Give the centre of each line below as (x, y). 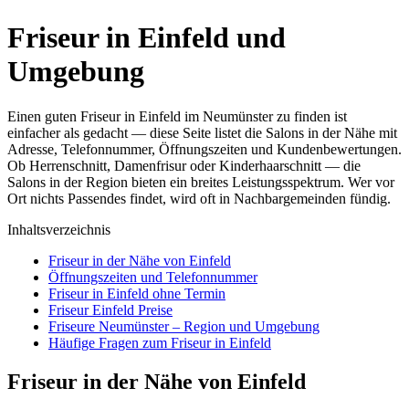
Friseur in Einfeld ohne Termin (137, 293)
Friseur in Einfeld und (147, 38)
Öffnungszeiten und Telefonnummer (153, 277)
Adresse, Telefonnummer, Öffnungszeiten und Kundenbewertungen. (204, 149)
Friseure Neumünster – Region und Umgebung (184, 326)
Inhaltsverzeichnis (59, 229)
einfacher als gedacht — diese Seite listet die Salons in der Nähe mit (202, 132)
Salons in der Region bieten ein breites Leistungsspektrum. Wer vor (201, 182)
